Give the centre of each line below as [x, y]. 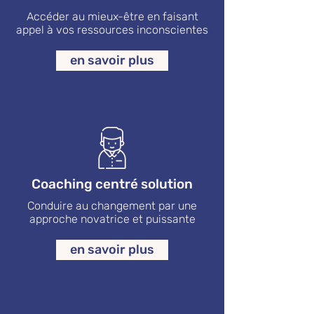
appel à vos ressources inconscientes [112, 30]
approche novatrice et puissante [112, 219]
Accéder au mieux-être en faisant [112, 16]
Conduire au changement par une [112, 206]
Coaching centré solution [112, 184]
